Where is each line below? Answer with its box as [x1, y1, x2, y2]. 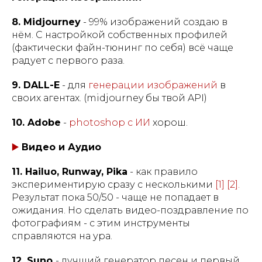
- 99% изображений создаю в [81, 16, 227, 27]
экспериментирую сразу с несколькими [12, 178, 213, 190]
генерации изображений [88, 79, 218, 91]
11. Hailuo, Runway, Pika [12, 166, 127, 177]
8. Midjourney [12, 16, 81, 27]
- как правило [127, 166, 198, 177]
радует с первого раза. [12, 54, 125, 66]
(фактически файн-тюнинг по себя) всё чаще [12, 42, 233, 53]
